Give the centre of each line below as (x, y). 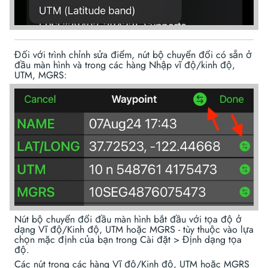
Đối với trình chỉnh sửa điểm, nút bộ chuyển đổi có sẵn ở (133, 54)
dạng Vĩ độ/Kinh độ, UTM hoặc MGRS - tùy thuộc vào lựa (134, 230)
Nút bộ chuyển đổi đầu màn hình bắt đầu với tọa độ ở (128, 220)
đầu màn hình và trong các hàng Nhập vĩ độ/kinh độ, (125, 65)
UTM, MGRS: (41, 75)
